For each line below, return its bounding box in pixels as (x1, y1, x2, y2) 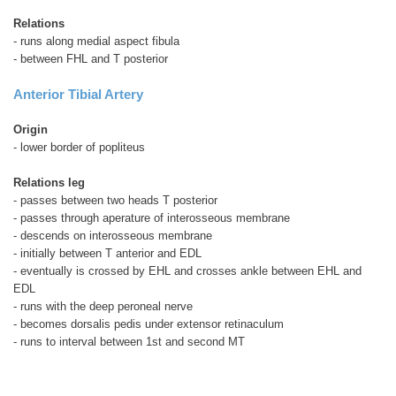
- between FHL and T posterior (13, 51, 168, 65)
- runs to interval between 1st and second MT (13, 334, 245, 348)
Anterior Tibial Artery (13, 86, 143, 102)
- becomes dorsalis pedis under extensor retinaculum (13, 316, 284, 331)
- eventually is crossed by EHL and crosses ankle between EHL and (13, 263, 362, 278)
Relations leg (13, 175, 85, 189)
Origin (13, 122, 48, 136)
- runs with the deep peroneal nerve (13, 299, 193, 313)
